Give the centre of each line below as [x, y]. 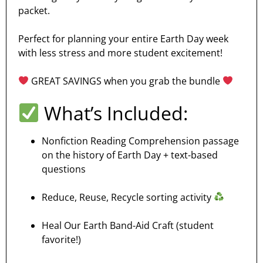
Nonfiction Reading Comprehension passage [140, 141]
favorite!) [61, 239]
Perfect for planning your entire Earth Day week [123, 38]
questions [64, 169]
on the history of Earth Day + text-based [130, 155]
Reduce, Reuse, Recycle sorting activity [128, 197]
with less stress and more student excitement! [120, 53]
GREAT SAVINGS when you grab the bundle [126, 81]
